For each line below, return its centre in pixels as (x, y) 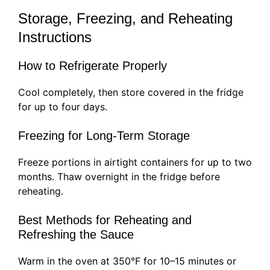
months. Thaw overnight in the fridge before (119, 177)
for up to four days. (63, 107)
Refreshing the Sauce (76, 235)
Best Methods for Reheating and (105, 220)
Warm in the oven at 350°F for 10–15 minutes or (127, 261)
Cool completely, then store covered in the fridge (131, 93)
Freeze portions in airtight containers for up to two (135, 162)
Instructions (55, 37)
